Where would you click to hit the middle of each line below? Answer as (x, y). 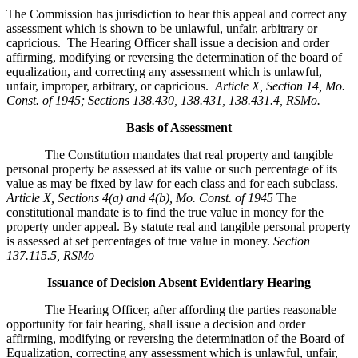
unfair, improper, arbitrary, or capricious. (111, 86)
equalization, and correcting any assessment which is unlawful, (164, 72)
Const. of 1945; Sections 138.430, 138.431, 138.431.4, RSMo (162, 101)
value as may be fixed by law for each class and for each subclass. (174, 184)
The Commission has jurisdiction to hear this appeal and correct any (177, 14)
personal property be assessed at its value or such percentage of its (172, 169)
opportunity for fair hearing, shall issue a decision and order (156, 324)
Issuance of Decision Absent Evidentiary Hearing (179, 283)
